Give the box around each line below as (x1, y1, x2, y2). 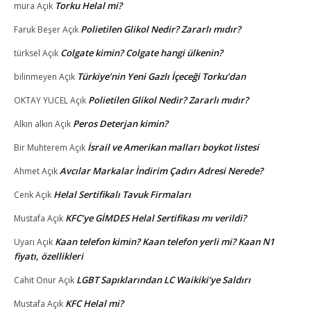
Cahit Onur (14, 274, 56, 286)
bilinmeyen (14, 70, 57, 83)
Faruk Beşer (14, 23, 60, 35)
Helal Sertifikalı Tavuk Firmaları (53, 187, 191, 201)
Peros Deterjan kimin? (73, 117, 168, 130)
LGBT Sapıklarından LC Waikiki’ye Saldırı (76, 273, 251, 286)
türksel (14, 47, 40, 59)
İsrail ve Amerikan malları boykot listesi (87, 140, 259, 153)
